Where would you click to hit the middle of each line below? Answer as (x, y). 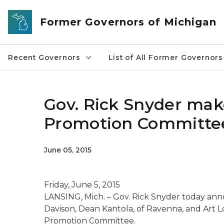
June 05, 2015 (68, 150)
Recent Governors (44, 57)
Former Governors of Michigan (128, 22)
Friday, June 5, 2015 (82, 185)
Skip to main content (45, 10)
